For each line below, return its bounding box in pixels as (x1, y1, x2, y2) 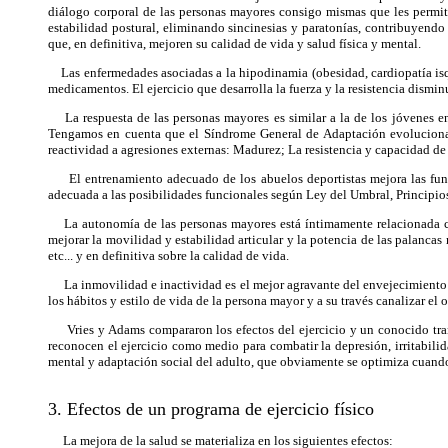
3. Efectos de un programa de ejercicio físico (48, 399, 374, 419)
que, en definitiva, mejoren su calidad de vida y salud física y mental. (48, 36, 421, 51)
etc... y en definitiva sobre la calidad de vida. (48, 248, 289, 263)
